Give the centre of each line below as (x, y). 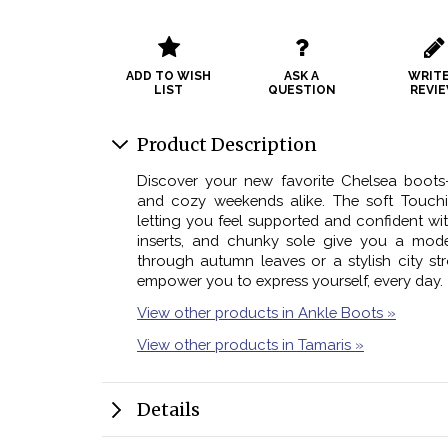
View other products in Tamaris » (250, 344)
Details (168, 409)
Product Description (227, 145)
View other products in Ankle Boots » (266, 312)
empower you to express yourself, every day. (290, 281)
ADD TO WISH (168, 76)
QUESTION (301, 90)
